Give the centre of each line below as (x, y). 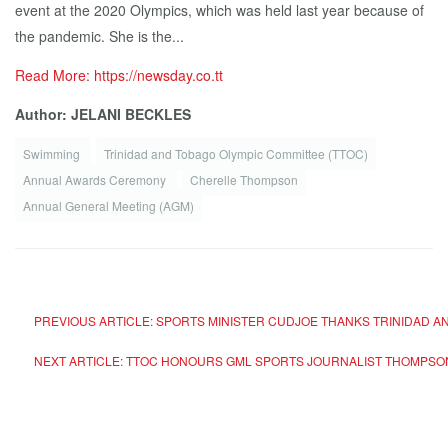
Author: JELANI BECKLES (103, 113)
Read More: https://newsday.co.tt (119, 74)
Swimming (53, 153)
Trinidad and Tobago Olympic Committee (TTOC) (236, 153)
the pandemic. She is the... (99, 35)
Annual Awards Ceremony (96, 179)
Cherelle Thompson (244, 179)
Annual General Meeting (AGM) (108, 205)
